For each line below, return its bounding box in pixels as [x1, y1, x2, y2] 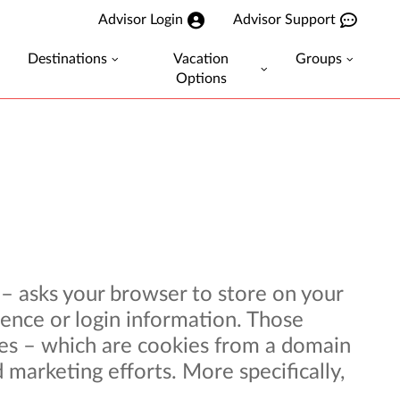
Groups [296, 52, 342, 66]
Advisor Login [98, 12, 183, 27]
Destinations [28, 52, 107, 66]
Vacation [173, 52, 229, 66]
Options [175, 71, 227, 86]
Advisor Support [233, 12, 336, 27]
